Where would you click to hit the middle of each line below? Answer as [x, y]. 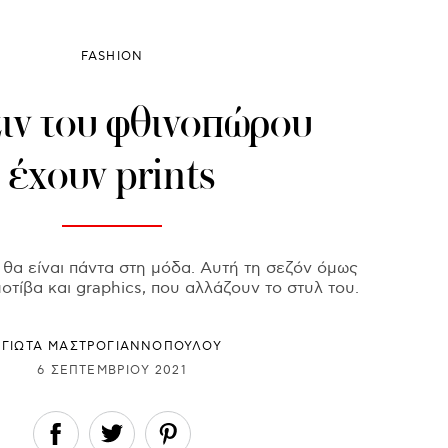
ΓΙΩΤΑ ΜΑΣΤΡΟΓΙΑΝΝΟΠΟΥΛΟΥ [112, 347]
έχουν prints [112, 175]
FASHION [112, 57]
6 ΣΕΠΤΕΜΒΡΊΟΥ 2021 [112, 370]
